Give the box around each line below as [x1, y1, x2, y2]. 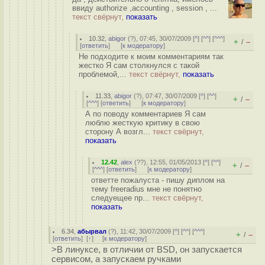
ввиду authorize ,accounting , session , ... [72, 4, 217, 12]
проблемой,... [79, 70, 129, 79]
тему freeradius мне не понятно [91, 185, 202, 193]
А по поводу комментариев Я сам [85, 109, 206, 118]
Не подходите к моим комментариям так [79, 52, 224, 61]
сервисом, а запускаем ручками [51, 254, 181, 264]
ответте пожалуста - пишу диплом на [91, 176, 225, 185]
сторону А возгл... [85, 127, 153, 136]
